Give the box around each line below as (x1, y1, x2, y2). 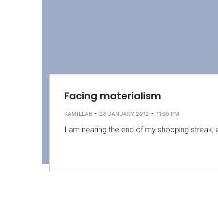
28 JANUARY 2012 (99, 110, 149, 117)
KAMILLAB (64, 110, 92, 117)
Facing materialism (64, 89, 161, 103)
